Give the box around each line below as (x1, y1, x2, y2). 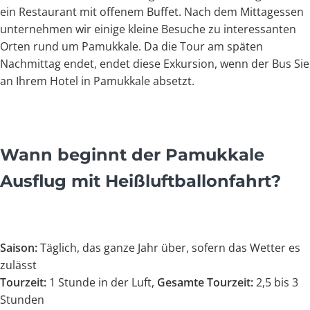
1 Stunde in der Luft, (46, 275, 157, 290)
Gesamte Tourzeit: (157, 275, 253, 290)
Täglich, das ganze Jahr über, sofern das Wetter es (37, 240, 300, 255)
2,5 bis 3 (253, 275, 298, 290)
